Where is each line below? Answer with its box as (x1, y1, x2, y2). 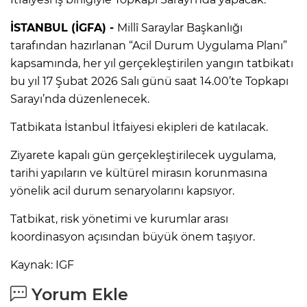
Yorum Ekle (27, 284, 128, 304)
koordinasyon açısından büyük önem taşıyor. (10, 230, 255, 243)
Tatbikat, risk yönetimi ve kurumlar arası (10, 212, 228, 225)
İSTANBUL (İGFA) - (10, 21, 117, 34)
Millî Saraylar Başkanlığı (117, 21, 243, 34)
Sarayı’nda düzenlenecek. (10, 92, 149, 106)
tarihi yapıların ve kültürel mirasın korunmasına (10, 166, 267, 180)
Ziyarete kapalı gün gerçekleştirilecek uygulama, (10, 148, 275, 162)
